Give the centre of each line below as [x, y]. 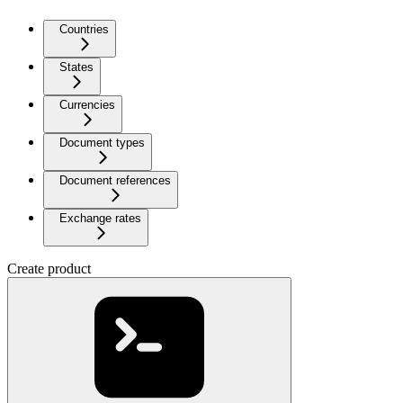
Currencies [87, 105]
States [76, 67]
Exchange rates [100, 218]
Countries [84, 29]
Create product [49, 269]
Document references [115, 180]
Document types [102, 143]
